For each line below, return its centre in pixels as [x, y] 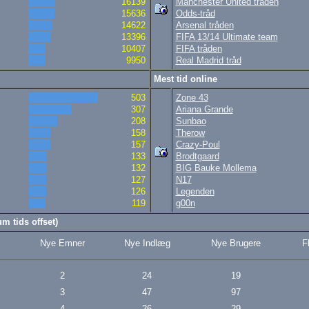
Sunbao [191, 121]
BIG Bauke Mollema [216, 168]
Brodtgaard [197, 156]
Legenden [195, 191]
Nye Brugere [236, 243]
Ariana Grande [204, 109]
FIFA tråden [199, 49]
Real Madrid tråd [208, 60]
